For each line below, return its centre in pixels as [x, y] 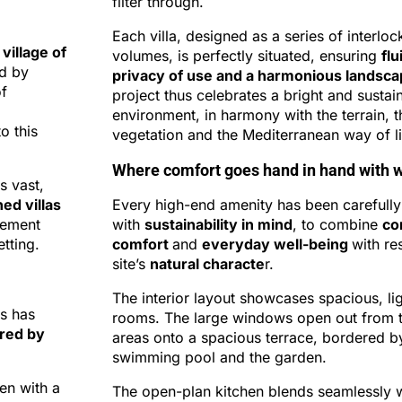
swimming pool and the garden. [219, 357]
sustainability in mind [218, 224]
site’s [131, 264]
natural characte [207, 264]
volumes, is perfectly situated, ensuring [246, 56]
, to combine [337, 224]
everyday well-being [276, 244]
